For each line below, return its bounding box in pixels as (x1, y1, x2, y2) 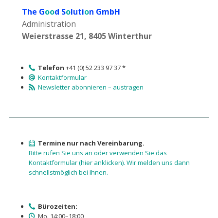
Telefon (38, 63, 65, 73)
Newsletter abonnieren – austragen (38, 83, 144, 92)
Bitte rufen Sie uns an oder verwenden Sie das (28, 148, 167, 157)
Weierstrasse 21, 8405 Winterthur (21, 31, 152, 42)
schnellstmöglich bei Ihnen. (28, 167, 108, 177)
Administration (21, 18, 76, 30)
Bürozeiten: (38, 201, 78, 211)
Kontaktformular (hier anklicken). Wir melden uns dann (28, 158, 190, 167)
